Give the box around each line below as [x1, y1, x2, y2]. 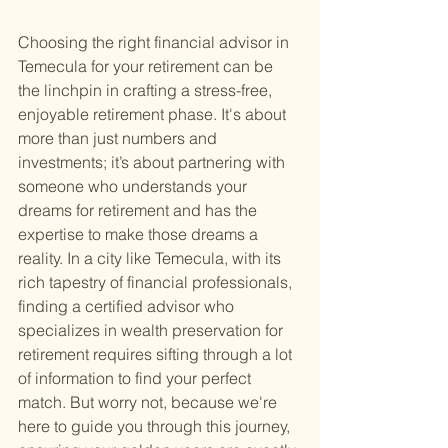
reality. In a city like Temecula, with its [18, 248, 285, 269]
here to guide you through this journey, [18, 416, 294, 437]
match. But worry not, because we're [18, 392, 281, 413]
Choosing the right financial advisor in [18, 32, 293, 53]
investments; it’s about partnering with [18, 152, 289, 173]
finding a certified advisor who [18, 296, 238, 317]
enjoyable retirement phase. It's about [18, 104, 290, 125]
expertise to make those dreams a [18, 224, 262, 245]
